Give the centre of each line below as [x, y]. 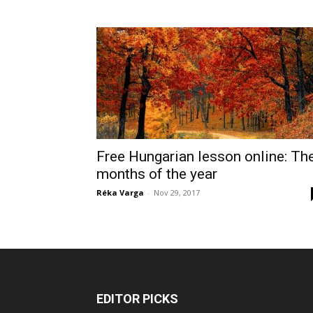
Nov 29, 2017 [177, 192]
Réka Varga [120, 192]
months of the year [157, 174]
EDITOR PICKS [137, 299]
